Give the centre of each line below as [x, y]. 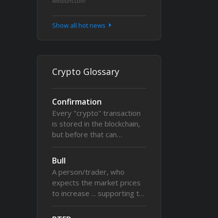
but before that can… [87, 134]
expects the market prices [96, 182]
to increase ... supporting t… [98, 193]
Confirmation [77, 102]
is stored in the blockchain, [96, 124]
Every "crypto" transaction [96, 113]
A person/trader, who [88, 172]
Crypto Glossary [86, 72]
